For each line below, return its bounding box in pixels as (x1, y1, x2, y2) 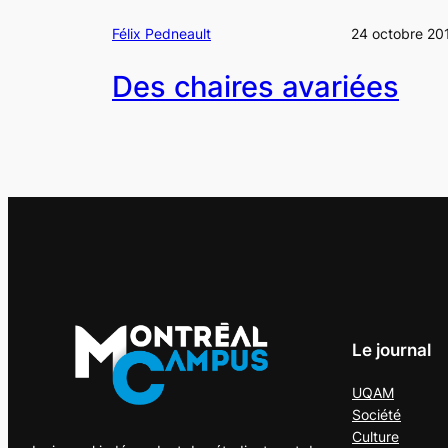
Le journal (352, 339, 431, 360)
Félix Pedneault (112, 24, 211, 42)
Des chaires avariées (112, 69, 399, 105)
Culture (352, 428, 399, 446)
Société (352, 406, 401, 424)
